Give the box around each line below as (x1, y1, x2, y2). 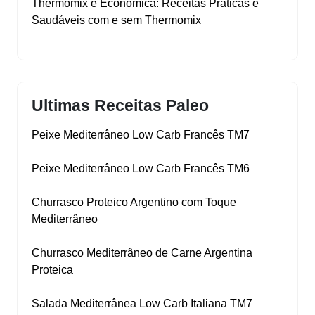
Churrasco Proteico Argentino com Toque (32, 196, 236, 209)
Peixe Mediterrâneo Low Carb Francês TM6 (32, 162, 250, 175)
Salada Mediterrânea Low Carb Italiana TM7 (32, 297, 252, 310)
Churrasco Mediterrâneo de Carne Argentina (32, 247, 252, 259)
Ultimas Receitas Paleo (32, 96, 209, 115)
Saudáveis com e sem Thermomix (32, 14, 201, 27)
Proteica (32, 264, 73, 276)
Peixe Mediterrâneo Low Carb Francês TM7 (32, 129, 250, 141)
